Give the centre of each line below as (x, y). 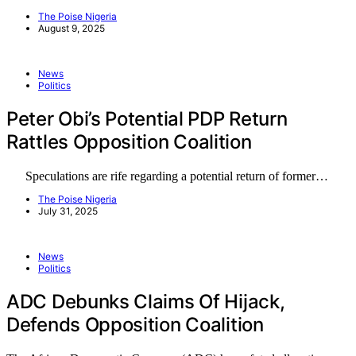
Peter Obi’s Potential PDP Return (147, 119)
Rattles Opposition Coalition (129, 142)
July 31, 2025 (68, 211)
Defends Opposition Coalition (135, 325)
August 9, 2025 (72, 29)
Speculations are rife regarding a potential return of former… (167, 176)
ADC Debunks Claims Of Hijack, (146, 302)
